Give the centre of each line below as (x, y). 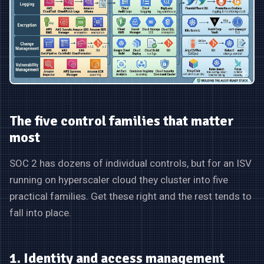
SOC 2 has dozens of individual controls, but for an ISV (131, 164)
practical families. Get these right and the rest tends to (131, 197)
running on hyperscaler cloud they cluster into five (119, 180)
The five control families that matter (122, 121)
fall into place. (40, 213)
